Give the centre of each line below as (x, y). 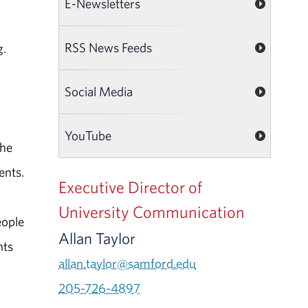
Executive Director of (131, 187)
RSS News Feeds (109, 47)
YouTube (88, 135)
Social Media (99, 91)
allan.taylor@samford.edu (128, 263)
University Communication (152, 211)
